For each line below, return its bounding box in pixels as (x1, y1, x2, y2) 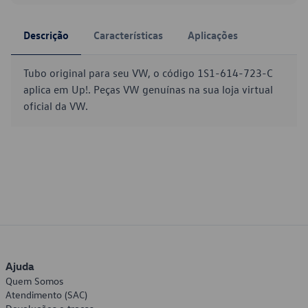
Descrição (23, 28, 69, 42)
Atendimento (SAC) (5, 288, 87, 301)
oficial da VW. (23, 99, 88, 113)
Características (93, 28, 163, 42)
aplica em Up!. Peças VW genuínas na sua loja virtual (23, 82, 273, 96)
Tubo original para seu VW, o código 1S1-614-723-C (23, 66, 273, 80)
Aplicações (188, 28, 238, 42)
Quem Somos (5, 274, 63, 287)
